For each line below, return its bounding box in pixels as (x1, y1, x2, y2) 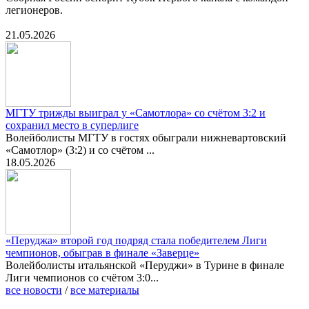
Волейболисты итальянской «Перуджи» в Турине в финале (6, 259, 284, 272)
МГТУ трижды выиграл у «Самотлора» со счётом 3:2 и (6, 107, 266, 119)
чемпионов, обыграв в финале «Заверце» (6, 247, 199, 259)
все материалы (70, 284, 139, 297)
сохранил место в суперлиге (6, 119, 139, 132)
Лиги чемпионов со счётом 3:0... (6, 272, 159, 284)
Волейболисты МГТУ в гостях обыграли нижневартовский (6, 132, 286, 144)
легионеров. (6, 4, 63, 17)
